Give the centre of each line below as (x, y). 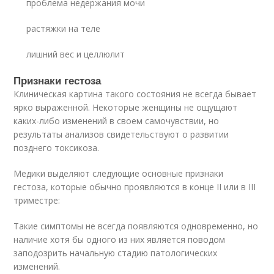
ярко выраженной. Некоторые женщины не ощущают (126, 107)
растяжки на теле (64, 28)
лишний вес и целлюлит (76, 54)
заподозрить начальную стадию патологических (116, 253)
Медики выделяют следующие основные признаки (119, 173)
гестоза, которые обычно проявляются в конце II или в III (135, 187)
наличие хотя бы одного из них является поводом (120, 239)
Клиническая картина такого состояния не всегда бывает (135, 94)
